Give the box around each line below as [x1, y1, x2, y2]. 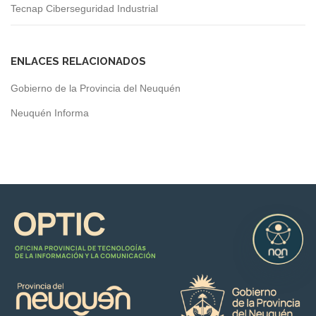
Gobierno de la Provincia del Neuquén [11, 82, 181, 94]
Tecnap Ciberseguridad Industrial [11, 2, 158, 14]
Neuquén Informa [11, 107, 89, 119]
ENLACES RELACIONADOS [11, 54, 146, 68]
